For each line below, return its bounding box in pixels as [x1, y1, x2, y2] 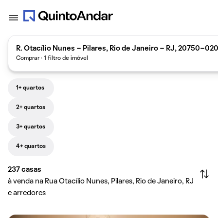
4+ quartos [16, 144, 46, 149]
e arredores [8, 190, 46, 197]
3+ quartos [16, 125, 45, 129]
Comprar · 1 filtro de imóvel [16, 55, 88, 61]
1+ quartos [16, 86, 44, 91]
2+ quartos [16, 105, 45, 110]
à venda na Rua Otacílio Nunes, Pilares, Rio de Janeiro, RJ [8, 178, 194, 185]
